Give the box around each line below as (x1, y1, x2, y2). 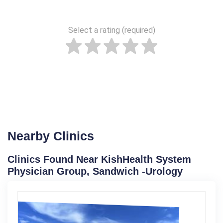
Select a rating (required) (68, 25, 155, 35)
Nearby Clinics (7, 128, 94, 143)
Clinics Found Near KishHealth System (7, 153, 191, 165)
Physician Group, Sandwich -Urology (7, 165, 183, 177)
